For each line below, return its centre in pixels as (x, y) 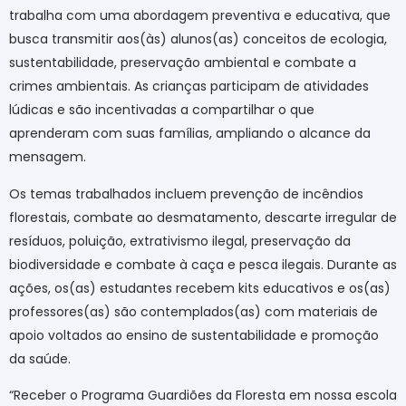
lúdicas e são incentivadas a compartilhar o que (162, 110)
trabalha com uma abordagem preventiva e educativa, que (200, 16)
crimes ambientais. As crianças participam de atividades (189, 87)
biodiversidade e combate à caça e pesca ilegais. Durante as (203, 264)
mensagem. (48, 157)
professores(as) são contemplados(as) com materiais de (193, 311)
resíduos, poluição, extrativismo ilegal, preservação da (180, 241)
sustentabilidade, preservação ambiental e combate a (183, 63)
